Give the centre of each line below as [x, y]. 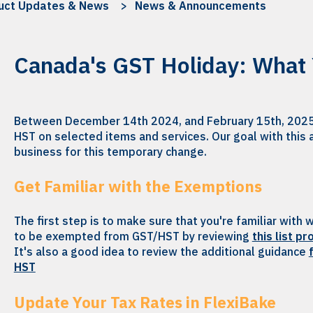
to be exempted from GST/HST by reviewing [133, 236]
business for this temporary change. [110, 151]
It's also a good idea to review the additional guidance [161, 252]
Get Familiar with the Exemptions [138, 187]
